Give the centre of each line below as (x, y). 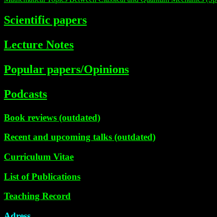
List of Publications (42, 176)
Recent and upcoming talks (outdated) (80, 137)
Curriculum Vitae (39, 156)
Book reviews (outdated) (52, 117)
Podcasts (25, 94)
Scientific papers (45, 20)
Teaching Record (37, 196)
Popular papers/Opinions (66, 69)
